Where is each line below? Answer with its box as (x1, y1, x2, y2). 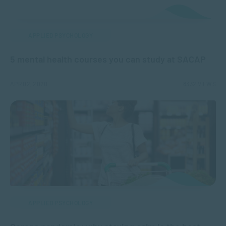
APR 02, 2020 (10, 80, 48, 88)
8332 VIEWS (183, 80, 216, 88)
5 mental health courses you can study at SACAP (10, 53, 206, 65)
